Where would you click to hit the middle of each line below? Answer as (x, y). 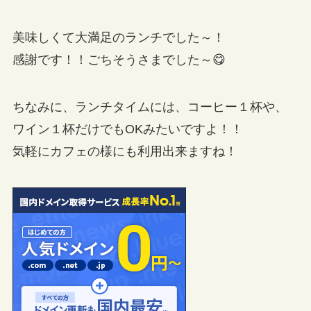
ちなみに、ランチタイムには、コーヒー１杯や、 (150, 107)
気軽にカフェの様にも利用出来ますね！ (125, 151)
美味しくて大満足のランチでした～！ (118, 38)
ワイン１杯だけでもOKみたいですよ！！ (127, 129)
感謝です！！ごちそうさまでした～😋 (119, 60)
